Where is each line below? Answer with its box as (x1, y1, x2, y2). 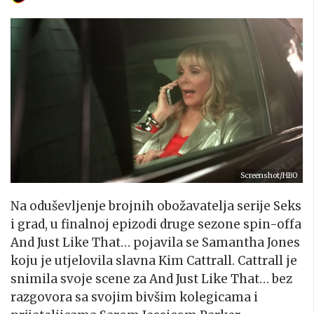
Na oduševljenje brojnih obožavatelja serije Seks (11, 198, 301, 214)
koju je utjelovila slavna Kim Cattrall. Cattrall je (11, 252, 297, 268)
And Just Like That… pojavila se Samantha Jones (11, 234, 300, 250)
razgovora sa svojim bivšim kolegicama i (11, 289, 258, 305)
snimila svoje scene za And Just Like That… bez (11, 271, 292, 287)
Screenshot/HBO (240, 170, 297, 180)
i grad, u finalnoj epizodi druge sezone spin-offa (11, 216, 301, 232)
